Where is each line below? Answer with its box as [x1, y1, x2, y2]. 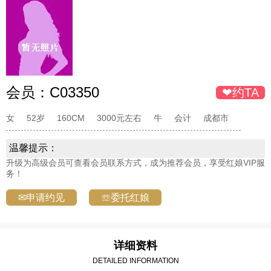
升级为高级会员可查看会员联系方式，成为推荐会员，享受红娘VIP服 [6, 158, 265, 168]
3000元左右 [97, 113, 142, 123]
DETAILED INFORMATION [92, 256, 179, 266]
